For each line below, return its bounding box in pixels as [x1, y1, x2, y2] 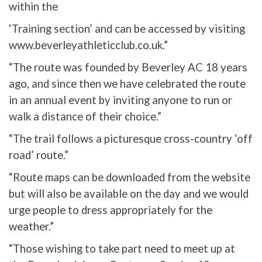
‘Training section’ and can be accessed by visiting [9, 22, 245, 36]
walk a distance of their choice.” [9, 110, 161, 123]
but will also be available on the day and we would [9, 187, 249, 201]
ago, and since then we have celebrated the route [9, 77, 246, 91]
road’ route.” [9, 149, 68, 162]
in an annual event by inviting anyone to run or [9, 94, 232, 107]
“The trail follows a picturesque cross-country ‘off [9, 132, 253, 146]
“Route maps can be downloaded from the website [9, 171, 250, 184]
